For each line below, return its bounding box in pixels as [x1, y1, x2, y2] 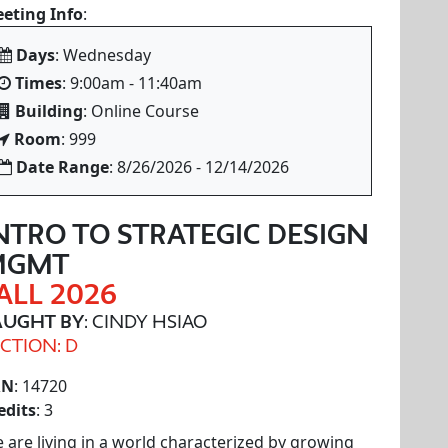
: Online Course [83, 100, 199, 122]
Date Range [16, 156, 109, 178]
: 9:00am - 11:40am [62, 72, 202, 94]
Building [15, 100, 83, 122]
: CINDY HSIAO [84, 311, 207, 331]
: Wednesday [55, 44, 151, 66]
